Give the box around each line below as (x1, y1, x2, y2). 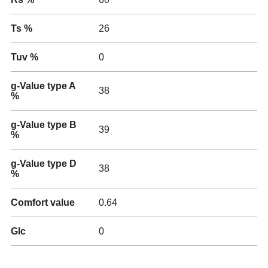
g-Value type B (11, 120, 77, 130)
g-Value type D (11, 159, 77, 169)
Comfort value (11, 197, 75, 208)
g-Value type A (11, 81, 75, 91)
